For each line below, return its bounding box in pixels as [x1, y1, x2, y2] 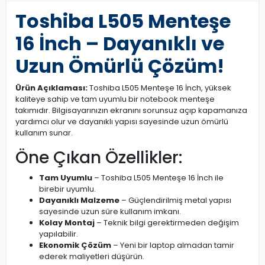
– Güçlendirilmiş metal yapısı [119, 195, 231, 206]
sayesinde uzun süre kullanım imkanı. [39, 206, 181, 217]
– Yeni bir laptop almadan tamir [111, 240, 234, 251]
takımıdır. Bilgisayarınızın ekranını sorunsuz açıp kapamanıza [15, 105, 247, 116]
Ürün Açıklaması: [15, 82, 88, 93]
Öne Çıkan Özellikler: [15, 146, 182, 169]
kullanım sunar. [15, 127, 73, 138]
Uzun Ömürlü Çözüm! [15, 53, 224, 79]
